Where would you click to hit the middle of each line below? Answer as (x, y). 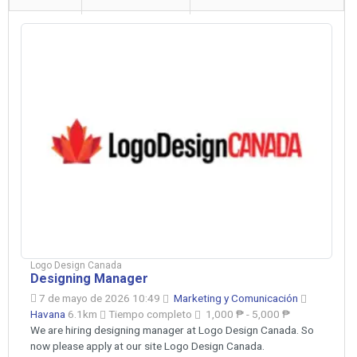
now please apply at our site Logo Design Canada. (147, 345)
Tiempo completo (150, 314)
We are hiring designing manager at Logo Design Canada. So (172, 330)
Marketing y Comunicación (237, 298)
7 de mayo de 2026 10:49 (100, 298)
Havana (49, 314)
